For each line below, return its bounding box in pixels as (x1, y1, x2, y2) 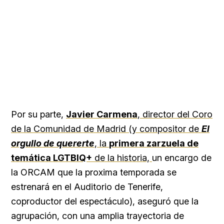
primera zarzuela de (109, 138, 198, 149)
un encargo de (152, 152, 211, 163)
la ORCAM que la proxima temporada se (11, 167, 176, 178)
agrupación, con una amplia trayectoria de (11, 210, 184, 221)
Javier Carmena (66, 109, 137, 120)
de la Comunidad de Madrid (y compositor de (11, 123, 201, 134)
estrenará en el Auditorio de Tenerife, (11, 181, 163, 192)
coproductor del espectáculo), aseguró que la (11, 196, 198, 207)
